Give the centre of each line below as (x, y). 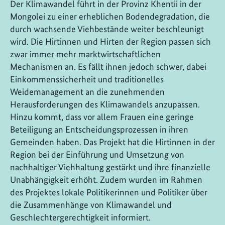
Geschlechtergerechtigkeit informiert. (80, 217)
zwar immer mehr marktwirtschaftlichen (85, 54)
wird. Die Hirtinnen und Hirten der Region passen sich (110, 42)
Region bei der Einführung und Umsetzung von (97, 155)
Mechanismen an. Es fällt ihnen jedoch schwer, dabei (108, 67)
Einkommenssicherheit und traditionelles (87, 79)
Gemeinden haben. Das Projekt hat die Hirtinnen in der (113, 142)
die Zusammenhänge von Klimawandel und (91, 205)
